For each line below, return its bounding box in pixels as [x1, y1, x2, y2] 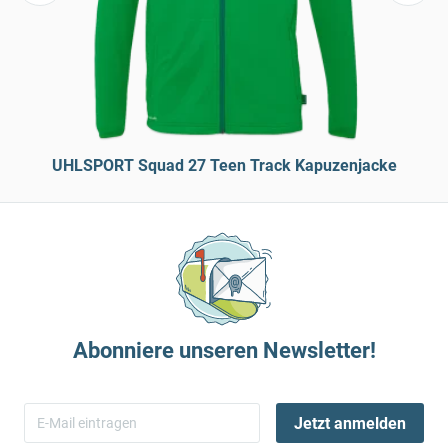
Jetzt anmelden [293, 413, 406, 433]
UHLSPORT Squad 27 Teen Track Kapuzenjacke [51, 156, 397, 175]
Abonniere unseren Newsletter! [72, 338, 376, 363]
